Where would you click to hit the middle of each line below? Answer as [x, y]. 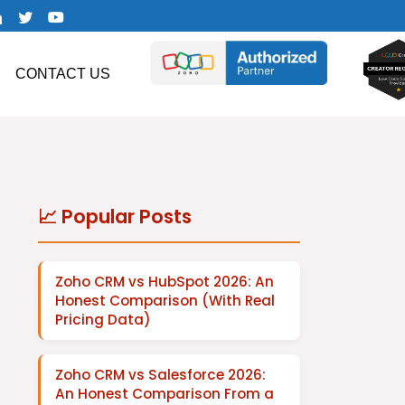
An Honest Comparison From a [164, 394]
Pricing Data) [103, 320]
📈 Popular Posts [114, 217]
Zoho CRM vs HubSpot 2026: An [164, 282]
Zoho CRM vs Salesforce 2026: [160, 375]
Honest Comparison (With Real [165, 301]
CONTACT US [62, 74]
